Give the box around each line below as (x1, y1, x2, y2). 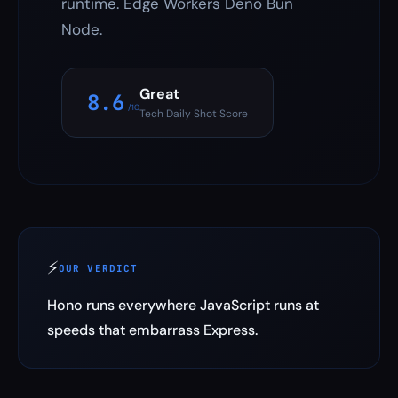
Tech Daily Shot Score (139, 107, 248, 121)
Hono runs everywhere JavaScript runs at (47, 296, 319, 314)
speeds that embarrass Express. (47, 321, 258, 339)
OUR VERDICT (59, 261, 139, 275)
